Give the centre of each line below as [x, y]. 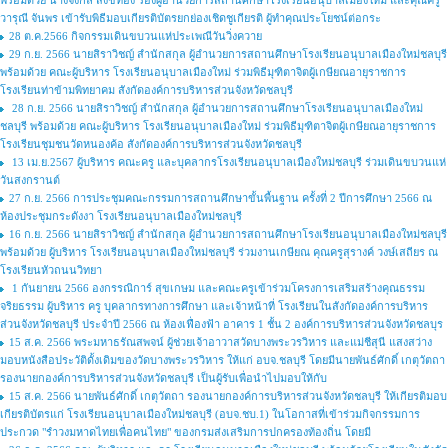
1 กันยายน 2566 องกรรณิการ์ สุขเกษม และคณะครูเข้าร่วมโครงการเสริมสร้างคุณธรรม [217, 288]
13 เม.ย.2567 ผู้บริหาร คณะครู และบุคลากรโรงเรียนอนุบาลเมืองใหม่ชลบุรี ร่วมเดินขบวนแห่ [227, 162]
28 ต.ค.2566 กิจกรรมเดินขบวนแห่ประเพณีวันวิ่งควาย [135, 36]
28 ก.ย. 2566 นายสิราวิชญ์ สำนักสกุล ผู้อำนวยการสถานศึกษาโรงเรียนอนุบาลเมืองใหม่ [216, 108]
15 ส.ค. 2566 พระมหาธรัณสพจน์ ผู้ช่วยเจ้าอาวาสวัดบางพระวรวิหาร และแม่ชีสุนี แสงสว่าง [220, 342]
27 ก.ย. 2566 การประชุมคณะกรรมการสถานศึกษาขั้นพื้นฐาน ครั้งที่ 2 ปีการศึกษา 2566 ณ [220, 198]
